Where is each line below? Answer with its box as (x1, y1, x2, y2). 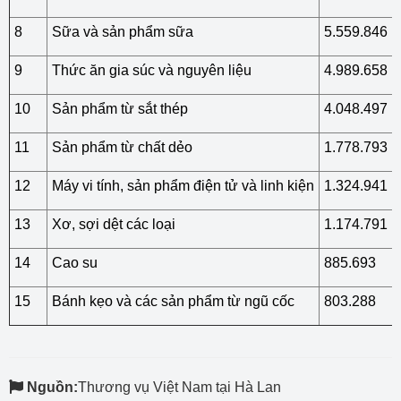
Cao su (52, 255, 98, 270)
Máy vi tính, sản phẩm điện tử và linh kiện (52, 178, 314, 193)
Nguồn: (27, 380, 78, 395)
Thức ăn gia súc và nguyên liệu (52, 63, 252, 78)
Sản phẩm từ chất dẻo (52, 140, 192, 155)
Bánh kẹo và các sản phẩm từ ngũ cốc (52, 294, 294, 309)
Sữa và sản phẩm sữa (52, 24, 193, 39)
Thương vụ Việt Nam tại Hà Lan (78, 380, 281, 395)
